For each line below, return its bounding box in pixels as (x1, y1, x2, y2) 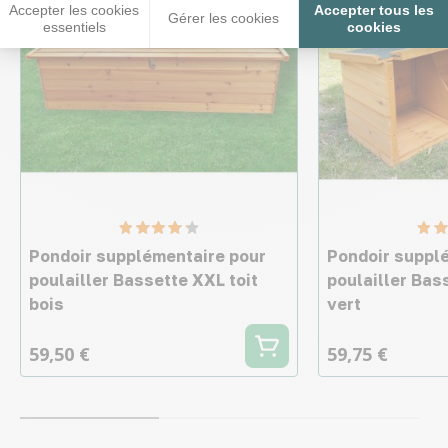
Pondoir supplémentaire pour (29, 246, 266, 266)
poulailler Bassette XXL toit (29, 270, 258, 290)
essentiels (42, 18, 106, 35)
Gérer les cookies (168, 10, 280, 27)
